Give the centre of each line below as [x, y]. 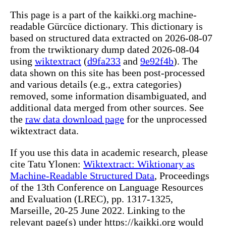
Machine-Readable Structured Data [82, 175]
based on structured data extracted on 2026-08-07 [111, 38]
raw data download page [75, 119]
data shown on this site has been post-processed [107, 72]
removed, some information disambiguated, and [108, 96]
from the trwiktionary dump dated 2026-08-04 [105, 49]
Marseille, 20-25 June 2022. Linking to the [98, 210]
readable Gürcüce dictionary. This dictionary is [106, 26]
